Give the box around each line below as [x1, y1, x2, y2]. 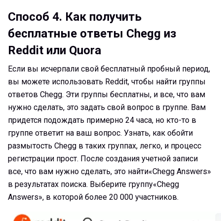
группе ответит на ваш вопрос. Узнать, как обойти [8, 128, 193, 138]
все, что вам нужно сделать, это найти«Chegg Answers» [8, 166, 211, 176]
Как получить [62, 9, 142, 24]
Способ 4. [8, 9, 62, 24]
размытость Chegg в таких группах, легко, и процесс [8, 141, 201, 150]
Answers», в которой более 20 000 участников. [8, 192, 179, 202]
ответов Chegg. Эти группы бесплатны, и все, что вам [8, 89, 205, 99]
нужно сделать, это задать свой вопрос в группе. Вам [8, 102, 206, 112]
